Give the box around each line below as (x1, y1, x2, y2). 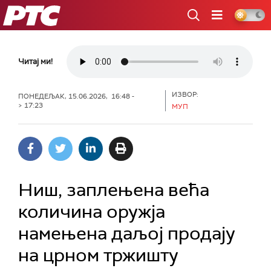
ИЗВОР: (172, 90, 199, 99)
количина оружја (18, 200, 165, 223)
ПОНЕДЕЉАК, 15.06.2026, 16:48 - (18, 91, 134, 100)
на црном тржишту (18, 243, 178, 267)
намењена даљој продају (18, 221, 235, 245)
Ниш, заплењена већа (18, 178, 209, 201)
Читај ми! (18, 56, 53, 67)
